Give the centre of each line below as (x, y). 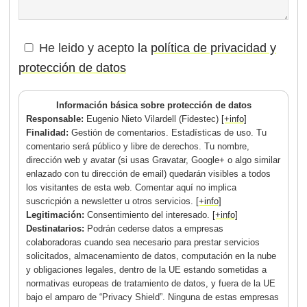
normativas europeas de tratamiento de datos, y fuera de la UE (151, 284)
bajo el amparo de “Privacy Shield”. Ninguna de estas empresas (153, 297)
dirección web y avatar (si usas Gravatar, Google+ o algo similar (153, 160)
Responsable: (57, 119)
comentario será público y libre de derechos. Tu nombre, (138, 147)
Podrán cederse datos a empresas (156, 229)
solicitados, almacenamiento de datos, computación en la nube (151, 256)
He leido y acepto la (95, 48)
